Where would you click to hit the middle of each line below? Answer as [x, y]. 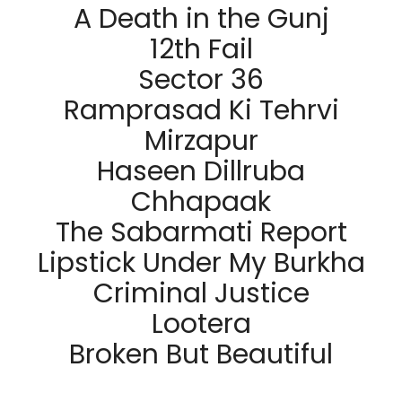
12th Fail [201, 50]
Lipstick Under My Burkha [201, 263]
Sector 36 [201, 80]
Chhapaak [201, 202]
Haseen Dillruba [201, 172]
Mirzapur [201, 141]
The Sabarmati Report [201, 233]
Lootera [201, 324]
